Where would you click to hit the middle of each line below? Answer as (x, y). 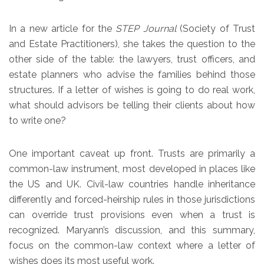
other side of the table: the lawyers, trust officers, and (132, 59)
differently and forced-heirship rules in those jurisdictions (132, 199)
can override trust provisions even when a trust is (132, 214)
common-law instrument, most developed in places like (132, 169)
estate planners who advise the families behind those (132, 74)
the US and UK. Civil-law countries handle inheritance (132, 184)
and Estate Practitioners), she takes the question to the (132, 44)
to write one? (37, 120)
